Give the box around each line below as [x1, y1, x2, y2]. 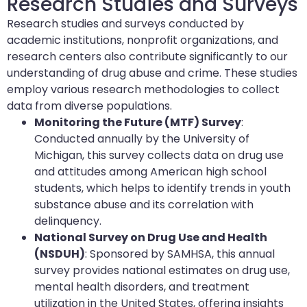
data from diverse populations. [7, 97, 172, 114]
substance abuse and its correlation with [34, 196, 254, 212]
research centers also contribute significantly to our [7, 48, 288, 64]
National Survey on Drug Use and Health [34, 229, 267, 245]
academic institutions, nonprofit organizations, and [7, 32, 278, 48]
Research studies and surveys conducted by [7, 15, 244, 32]
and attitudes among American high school [34, 163, 267, 180]
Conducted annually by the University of [34, 130, 249, 147]
